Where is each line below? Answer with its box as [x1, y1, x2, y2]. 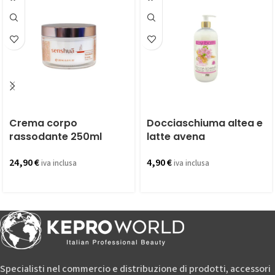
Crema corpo [9, 116, 77, 130]
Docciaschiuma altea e [147, 116, 263, 130]
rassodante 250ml [9, 130, 102, 144]
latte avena [147, 130, 205, 144]
